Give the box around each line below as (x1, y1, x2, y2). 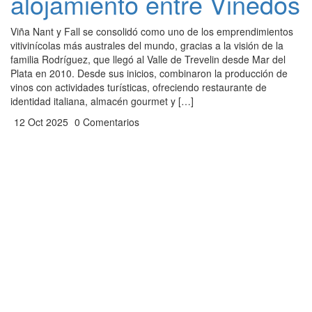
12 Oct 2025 (11, 115, 68, 129)
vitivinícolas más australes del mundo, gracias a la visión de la (10, 38, 283, 52)
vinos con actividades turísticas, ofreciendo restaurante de (10, 80, 267, 94)
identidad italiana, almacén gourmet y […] (10, 94, 194, 108)
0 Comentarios (72, 115, 139, 129)
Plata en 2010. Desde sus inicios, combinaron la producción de (10, 66, 288, 80)
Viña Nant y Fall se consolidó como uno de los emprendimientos (10, 24, 293, 38)
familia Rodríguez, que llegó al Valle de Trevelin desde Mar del (10, 52, 286, 66)
